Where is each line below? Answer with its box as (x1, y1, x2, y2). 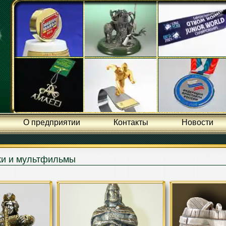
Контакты (113, 118, 148, 127)
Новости (181, 118, 213, 127)
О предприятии (23, 118, 80, 127)
